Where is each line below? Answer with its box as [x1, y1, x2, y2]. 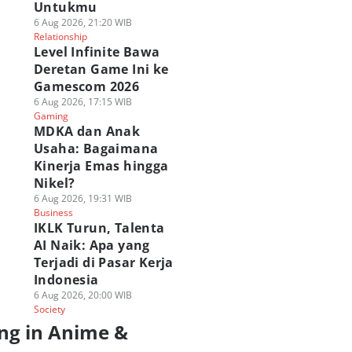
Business [33, 206, 73, 219]
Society [33, 302, 65, 316]
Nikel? [33, 174, 75, 192]
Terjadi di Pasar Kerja [33, 254, 174, 271]
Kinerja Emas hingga [33, 157, 169, 174]
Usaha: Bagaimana [33, 140, 159, 157]
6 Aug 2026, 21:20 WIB [33, 16, 132, 29]
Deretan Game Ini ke [33, 60, 169, 78]
